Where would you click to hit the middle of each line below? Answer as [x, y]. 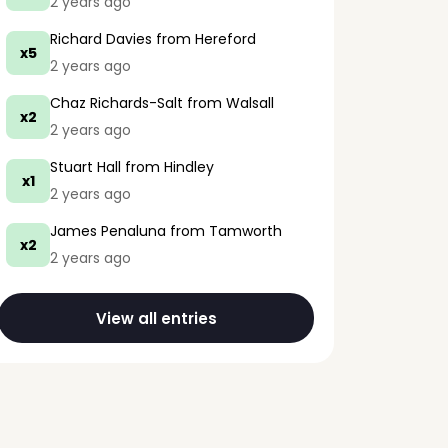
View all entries [156, 318]
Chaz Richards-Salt [116, 103]
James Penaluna [108, 231]
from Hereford [204, 39]
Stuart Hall [85, 167]
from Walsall [228, 103]
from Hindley [167, 167]
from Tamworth [224, 231]
